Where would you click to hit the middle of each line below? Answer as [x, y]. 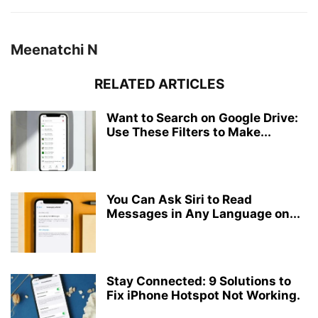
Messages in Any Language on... [203, 214]
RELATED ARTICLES [159, 84]
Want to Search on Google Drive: [202, 118]
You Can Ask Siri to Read [179, 199]
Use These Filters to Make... [189, 132]
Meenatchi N [54, 50]
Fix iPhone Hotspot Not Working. [203, 295]
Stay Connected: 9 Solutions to [199, 281]
